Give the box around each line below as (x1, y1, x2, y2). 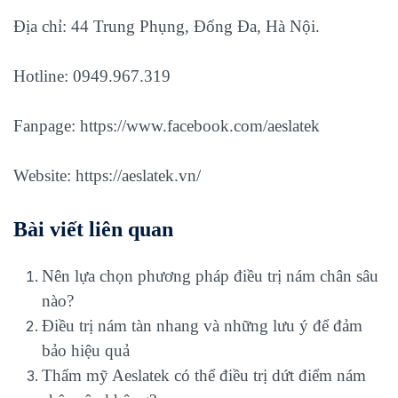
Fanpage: (13, 115, 80, 135)
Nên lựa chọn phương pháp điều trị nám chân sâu (42, 266, 378, 285)
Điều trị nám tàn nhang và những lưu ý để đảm (42, 315, 362, 335)
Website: (13, 165, 76, 185)
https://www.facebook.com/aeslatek (80, 115, 320, 135)
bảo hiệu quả (42, 340, 130, 360)
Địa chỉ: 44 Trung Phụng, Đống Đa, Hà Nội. (13, 16, 324, 36)
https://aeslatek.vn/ (76, 165, 201, 185)
